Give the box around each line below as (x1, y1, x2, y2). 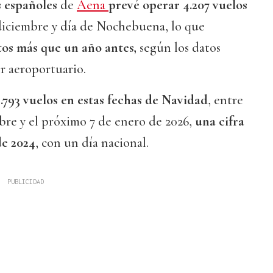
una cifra (195, 113, 244, 130)
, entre (208, 92, 243, 108)
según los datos (136, 40, 221, 56)
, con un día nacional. (35, 135, 149, 151)
